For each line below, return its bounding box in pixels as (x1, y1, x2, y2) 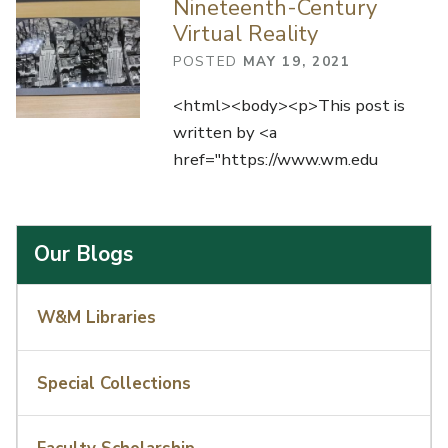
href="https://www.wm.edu (172, 148, 378, 172)
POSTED (172, 51, 243, 71)
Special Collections (37, 371, 192, 395)
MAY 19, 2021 (242, 51, 351, 71)
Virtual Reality (172, 18, 318, 49)
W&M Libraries (37, 306, 157, 330)
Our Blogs (34, 240, 134, 269)
